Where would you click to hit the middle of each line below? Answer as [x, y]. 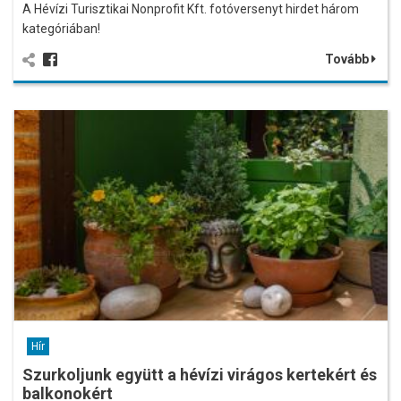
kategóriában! [61, 28]
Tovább [348, 59]
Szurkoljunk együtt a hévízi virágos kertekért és [200, 374]
